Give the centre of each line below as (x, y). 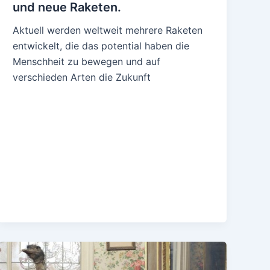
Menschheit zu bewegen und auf (87, 62)
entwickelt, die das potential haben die (101, 46)
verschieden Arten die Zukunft (82, 77)
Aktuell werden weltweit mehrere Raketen (108, 30)
